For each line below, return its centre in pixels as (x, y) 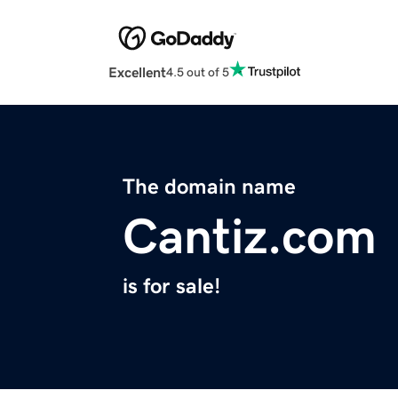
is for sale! (171, 287)
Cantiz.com (250, 237)
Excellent (137, 72)
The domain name (209, 187)
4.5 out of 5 (198, 72)
